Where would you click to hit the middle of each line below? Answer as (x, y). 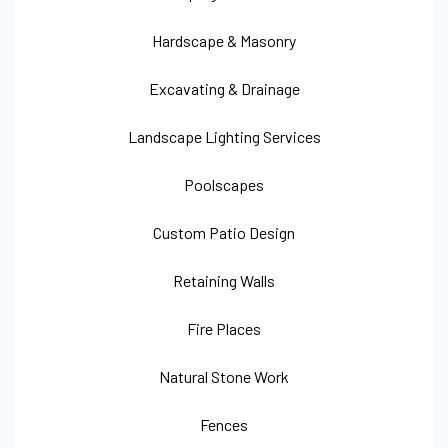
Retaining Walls (224, 280)
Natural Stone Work (224, 376)
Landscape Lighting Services (224, 136)
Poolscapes (224, 184)
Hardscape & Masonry (224, 40)
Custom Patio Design (224, 232)
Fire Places (224, 328)
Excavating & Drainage (224, 88)
